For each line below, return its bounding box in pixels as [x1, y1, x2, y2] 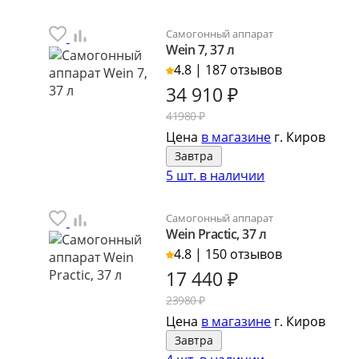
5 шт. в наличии [166, 166, 265, 184]
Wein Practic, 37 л [166, 224, 267, 243]
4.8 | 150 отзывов [174, 244, 283, 263]
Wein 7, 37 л [166, 40, 235, 58]
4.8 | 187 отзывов [174, 60, 283, 79]
